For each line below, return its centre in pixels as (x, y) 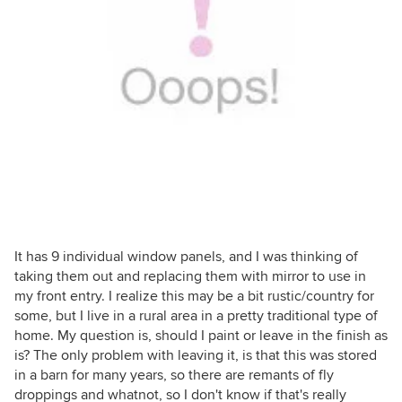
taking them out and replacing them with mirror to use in (190, 276)
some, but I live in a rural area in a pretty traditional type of (196, 316)
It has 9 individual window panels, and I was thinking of (186, 257)
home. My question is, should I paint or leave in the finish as (201, 336)
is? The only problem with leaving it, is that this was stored (196, 355)
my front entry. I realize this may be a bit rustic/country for (194, 296)
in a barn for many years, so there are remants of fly (174, 375)
